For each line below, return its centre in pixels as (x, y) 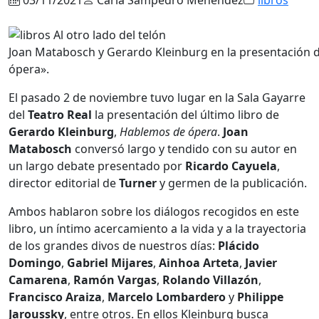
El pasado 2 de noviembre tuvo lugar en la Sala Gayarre (157, 98)
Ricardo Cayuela (231, 166)
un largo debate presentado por (97, 166)
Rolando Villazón (210, 280)
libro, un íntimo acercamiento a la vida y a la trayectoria (157, 229)
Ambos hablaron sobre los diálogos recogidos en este (154, 212)
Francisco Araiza (55, 297)
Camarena (38, 280)
